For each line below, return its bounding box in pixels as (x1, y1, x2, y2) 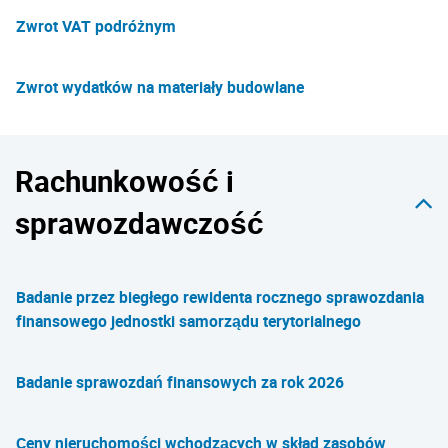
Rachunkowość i (15, 161, 234, 201)
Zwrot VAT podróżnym (16, 15, 176, 37)
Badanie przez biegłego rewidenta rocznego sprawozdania (16, 286, 424, 308)
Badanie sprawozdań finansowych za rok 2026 (16, 371, 344, 393)
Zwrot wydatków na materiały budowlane (16, 76, 304, 98)
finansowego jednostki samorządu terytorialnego (16, 310, 361, 332)
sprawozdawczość (15, 203, 264, 243)
